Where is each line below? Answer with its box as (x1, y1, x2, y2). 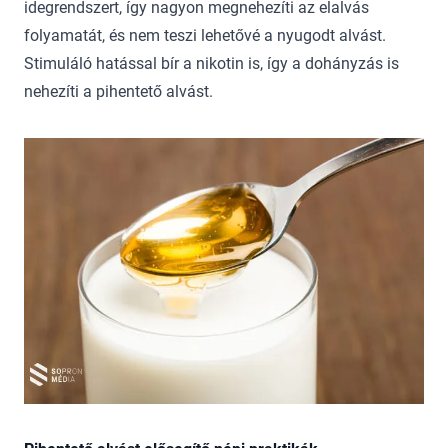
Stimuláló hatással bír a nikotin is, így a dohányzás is (24, 53, 399, 73)
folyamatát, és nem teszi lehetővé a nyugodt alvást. (24, 25, 386, 45)
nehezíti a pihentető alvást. (24, 81, 213, 101)
